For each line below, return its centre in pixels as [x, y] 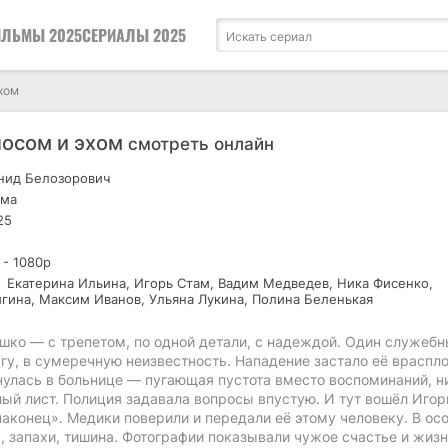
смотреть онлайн [201, 144]
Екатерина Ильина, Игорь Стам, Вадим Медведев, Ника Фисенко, [218, 283]
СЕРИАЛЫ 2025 [134, 35]
